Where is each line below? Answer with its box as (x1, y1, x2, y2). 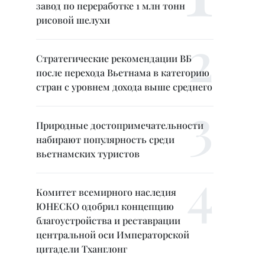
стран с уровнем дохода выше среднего (36, 80, 212, 93)
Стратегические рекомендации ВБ (36, 52, 192, 64)
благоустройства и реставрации (36, 214, 180, 227)
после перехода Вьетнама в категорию (36, 66, 209, 79)
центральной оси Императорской (36, 228, 189, 241)
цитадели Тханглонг (36, 243, 127, 255)
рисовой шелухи (36, 14, 110, 26)
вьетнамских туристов (36, 147, 140, 160)
